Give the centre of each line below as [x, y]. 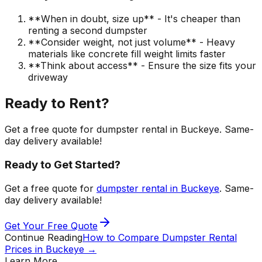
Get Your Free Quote [51, 225]
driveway [48, 77]
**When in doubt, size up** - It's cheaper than [134, 19]
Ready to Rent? [57, 104]
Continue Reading [44, 237]
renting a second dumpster [88, 31]
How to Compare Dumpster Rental [160, 237]
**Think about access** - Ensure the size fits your [142, 66]
